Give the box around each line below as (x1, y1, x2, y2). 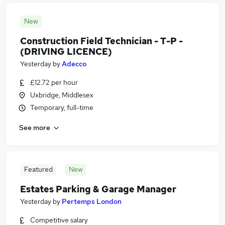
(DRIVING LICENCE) (20, 46, 112, 57)
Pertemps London (62, 197, 122, 206)
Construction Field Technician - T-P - (20, 35, 183, 47)
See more (19, 123, 50, 132)
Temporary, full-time (30, 103, 93, 112)
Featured (24, 165, 53, 174)
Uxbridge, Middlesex (30, 90, 93, 99)
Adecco (62, 59, 86, 68)
